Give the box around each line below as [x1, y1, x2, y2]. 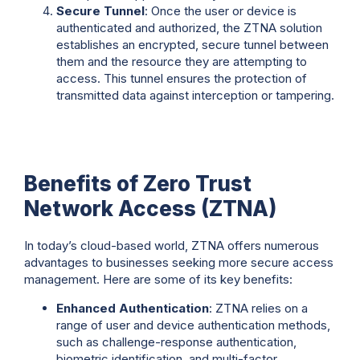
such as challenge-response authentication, [56, 333, 297, 350]
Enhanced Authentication [56, 300, 209, 316]
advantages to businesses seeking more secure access [24, 255, 333, 271]
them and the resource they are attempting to [56, 54, 307, 69]
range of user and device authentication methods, [56, 317, 330, 333]
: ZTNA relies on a [209, 300, 308, 316]
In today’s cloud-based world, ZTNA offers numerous [24, 238, 319, 254]
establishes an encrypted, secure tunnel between [56, 37, 329, 52]
